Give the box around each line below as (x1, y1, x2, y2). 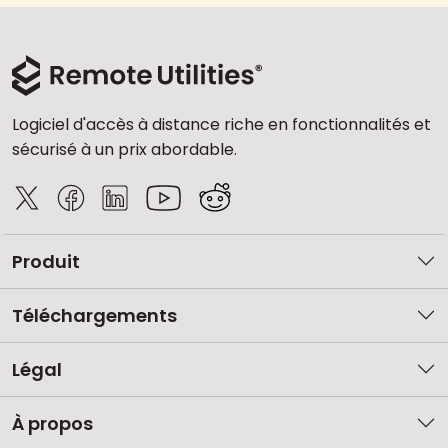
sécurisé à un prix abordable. (12, 137, 237, 161)
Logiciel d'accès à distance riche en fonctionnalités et (12, 112, 431, 136)
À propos (12, 410, 93, 436)
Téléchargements (12, 302, 177, 328)
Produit (12, 248, 80, 274)
